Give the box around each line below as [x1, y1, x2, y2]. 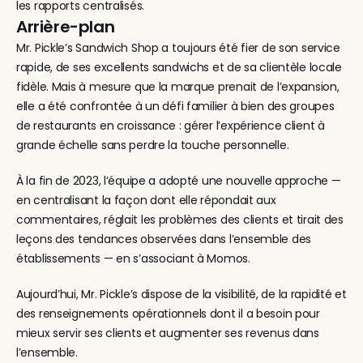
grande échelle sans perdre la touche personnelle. [16, 137, 289, 153]
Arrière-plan [16, 15, 115, 38]
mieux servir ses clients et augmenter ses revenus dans [16, 325, 319, 341]
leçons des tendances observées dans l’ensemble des [16, 231, 312, 247]
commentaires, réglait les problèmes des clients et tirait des [16, 211, 344, 228]
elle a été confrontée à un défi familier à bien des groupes [16, 98, 335, 114]
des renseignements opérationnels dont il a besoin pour [16, 305, 320, 322]
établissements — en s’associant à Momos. [16, 250, 250, 267]
